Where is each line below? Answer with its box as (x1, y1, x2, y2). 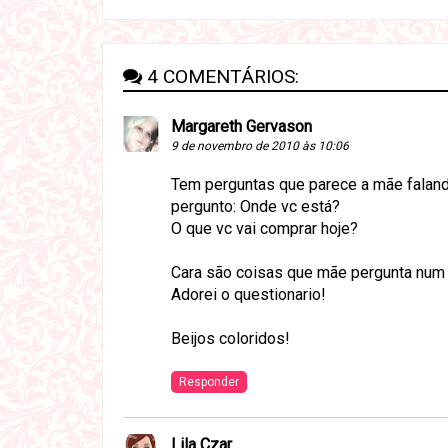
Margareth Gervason (171, 117, 312, 137)
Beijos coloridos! (171, 329, 290, 349)
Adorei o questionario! (171, 285, 326, 305)
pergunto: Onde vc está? (171, 197, 340, 217)
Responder (179, 375, 239, 390)
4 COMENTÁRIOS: (147, 65, 299, 89)
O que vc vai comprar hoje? (171, 219, 358, 239)
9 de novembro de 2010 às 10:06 (171, 139, 349, 154)
